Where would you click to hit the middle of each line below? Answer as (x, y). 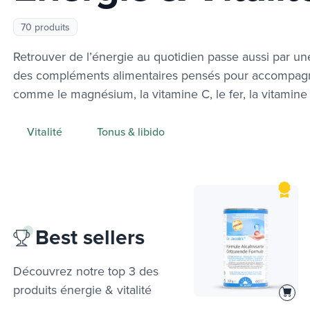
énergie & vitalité (106, 290)
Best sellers (87, 237)
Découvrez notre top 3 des (86, 271)
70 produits (45, 27)
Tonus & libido (131, 131)
